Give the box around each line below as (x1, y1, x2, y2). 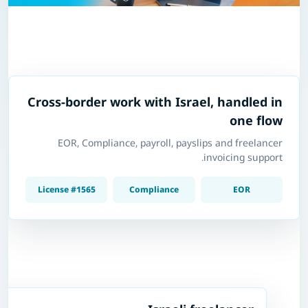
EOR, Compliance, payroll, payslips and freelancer (58, 136, 283, 150)
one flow (230, 112, 283, 129)
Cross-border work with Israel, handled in (27, 93, 283, 111)
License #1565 (37, 184, 96, 196)
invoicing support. (203, 151, 283, 164)
